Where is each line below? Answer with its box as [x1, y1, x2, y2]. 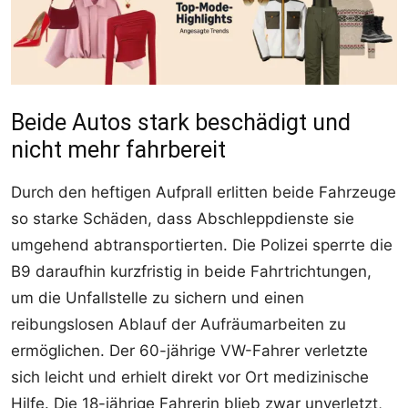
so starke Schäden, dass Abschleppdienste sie [11, 209, 354, 228]
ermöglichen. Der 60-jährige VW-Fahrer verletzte [11, 341, 368, 360]
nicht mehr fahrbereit [11, 136, 226, 163]
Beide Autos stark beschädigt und [11, 108, 351, 136]
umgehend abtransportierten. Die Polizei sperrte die [11, 235, 393, 254]
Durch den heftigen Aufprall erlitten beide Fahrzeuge [11, 182, 396, 201]
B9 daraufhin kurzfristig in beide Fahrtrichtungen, [11, 261, 372, 280]
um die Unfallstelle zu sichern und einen [11, 288, 304, 307]
